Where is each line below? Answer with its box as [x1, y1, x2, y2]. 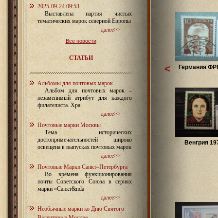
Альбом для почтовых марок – [45, 87, 132, 94]
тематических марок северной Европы [37, 18, 131, 24]
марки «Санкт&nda [37, 185, 84, 192]
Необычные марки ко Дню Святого [37, 205, 124, 212]
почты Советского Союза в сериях [37, 178, 132, 185]
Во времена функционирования [45, 171, 132, 178]
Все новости [65, 38, 96, 44]
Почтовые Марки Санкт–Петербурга [37, 163, 127, 170]
